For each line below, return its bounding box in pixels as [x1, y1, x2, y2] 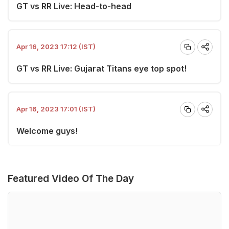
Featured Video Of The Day [8, 172, 134, 185]
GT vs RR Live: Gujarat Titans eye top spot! [16, 63, 187, 74]
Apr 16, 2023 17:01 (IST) [16, 105, 96, 113]
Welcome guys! [16, 125, 78, 136]
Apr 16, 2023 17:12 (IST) [16, 42, 96, 51]
